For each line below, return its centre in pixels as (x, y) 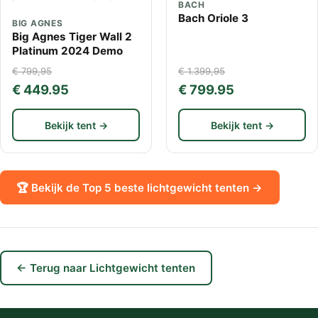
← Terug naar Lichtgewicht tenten (106, 268)
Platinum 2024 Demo (67, 51)
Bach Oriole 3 (213, 18)
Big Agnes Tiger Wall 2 (72, 37)
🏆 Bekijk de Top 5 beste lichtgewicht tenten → (140, 187)
